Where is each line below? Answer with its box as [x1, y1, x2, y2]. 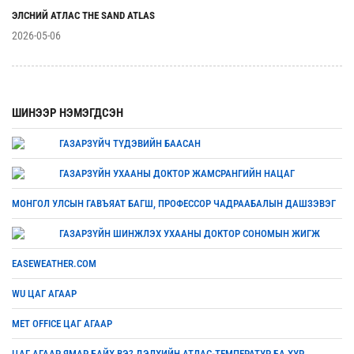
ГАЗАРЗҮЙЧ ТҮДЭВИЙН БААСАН [59, 137, 201, 149]
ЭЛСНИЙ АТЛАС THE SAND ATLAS [12, 9, 155, 21]
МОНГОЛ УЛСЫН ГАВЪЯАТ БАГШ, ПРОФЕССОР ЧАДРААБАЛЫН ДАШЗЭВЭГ [12, 198, 336, 209]
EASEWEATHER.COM [12, 258, 96, 269]
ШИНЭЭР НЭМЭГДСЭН [12, 106, 123, 120]
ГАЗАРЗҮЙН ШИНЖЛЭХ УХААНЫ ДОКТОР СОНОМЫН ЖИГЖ [59, 228, 320, 239]
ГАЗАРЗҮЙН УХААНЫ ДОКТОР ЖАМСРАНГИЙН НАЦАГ [59, 168, 295, 179]
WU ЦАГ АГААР [12, 288, 77, 299]
